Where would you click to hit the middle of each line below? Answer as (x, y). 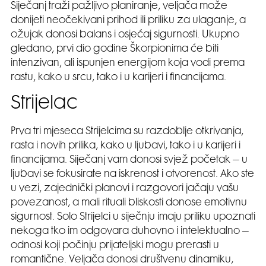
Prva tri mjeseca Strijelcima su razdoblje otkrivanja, (127, 132)
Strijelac (44, 104)
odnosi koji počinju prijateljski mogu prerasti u (115, 246)
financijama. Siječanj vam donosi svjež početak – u (129, 161)
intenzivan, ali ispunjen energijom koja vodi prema (128, 64)
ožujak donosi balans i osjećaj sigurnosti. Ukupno (125, 35)
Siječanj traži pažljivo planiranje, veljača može (119, 7)
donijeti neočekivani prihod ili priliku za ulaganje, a (128, 21)
